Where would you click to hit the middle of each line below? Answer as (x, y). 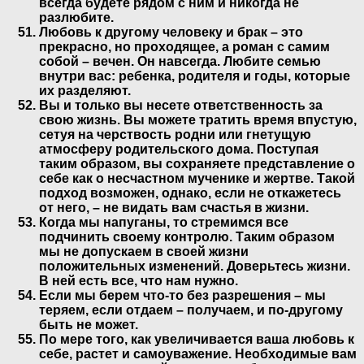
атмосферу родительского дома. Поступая (179, 149)
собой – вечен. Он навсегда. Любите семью (180, 61)
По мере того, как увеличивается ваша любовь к (197, 339)
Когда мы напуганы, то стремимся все (164, 222)
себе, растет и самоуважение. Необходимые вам (198, 353)
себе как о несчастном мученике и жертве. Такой (197, 178)
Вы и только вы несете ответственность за (181, 105)
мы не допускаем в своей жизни (144, 251)
